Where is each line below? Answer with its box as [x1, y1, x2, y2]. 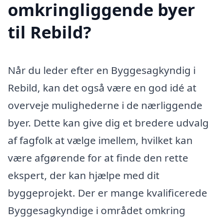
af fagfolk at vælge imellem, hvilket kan [8, 133, 193, 147]
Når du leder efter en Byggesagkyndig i [8, 63, 196, 77]
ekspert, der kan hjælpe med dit [8, 168, 160, 182]
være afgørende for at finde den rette [8, 150, 188, 164]
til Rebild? [8, 20, 91, 43]
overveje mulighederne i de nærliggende [8, 98, 202, 112]
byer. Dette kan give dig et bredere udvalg [8, 115, 209, 129]
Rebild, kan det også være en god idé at [8, 80, 197, 94]
